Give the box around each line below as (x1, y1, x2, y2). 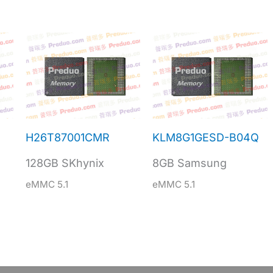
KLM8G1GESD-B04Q (152, 131, 260, 144)
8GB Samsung (152, 157, 227, 170)
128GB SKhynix (25, 157, 104, 170)
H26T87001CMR (25, 131, 110, 144)
